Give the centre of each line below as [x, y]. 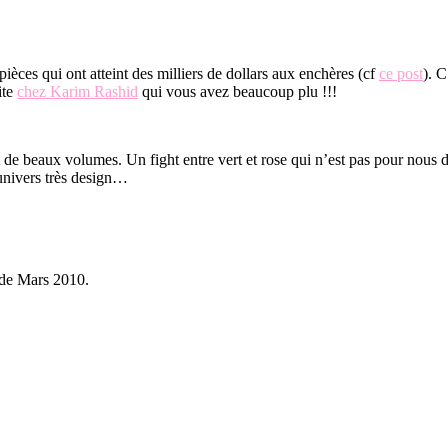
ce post [401, 73]
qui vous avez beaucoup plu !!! [237, 91]
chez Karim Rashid [77, 91]
